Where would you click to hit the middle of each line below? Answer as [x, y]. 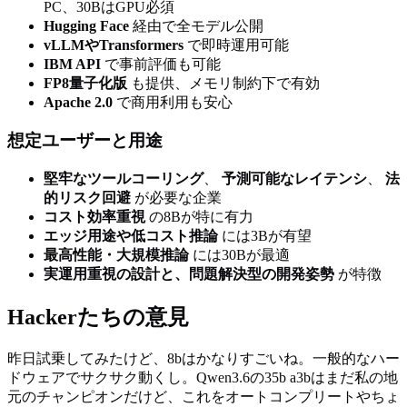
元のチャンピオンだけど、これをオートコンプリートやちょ [203, 396]
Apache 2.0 [78, 102]
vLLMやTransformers [114, 45]
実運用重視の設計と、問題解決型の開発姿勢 [189, 274]
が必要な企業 [176, 198]
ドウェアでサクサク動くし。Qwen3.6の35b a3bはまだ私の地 [203, 377]
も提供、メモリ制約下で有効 [223, 83]
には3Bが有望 [265, 236]
